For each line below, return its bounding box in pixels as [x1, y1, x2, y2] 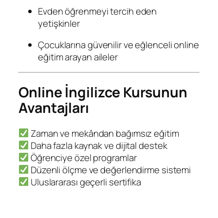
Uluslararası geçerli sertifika [29, 175, 141, 188]
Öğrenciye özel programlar [29, 151, 137, 164]
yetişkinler [38, 17, 80, 30]
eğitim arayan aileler [38, 50, 118, 63]
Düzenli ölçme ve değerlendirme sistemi [29, 163, 191, 176]
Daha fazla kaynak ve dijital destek [29, 139, 167, 152]
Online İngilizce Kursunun [18, 82, 187, 102]
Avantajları [18, 98, 89, 117]
